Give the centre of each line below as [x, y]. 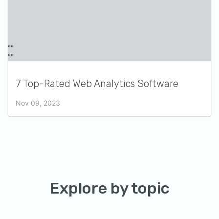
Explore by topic [109, 188]
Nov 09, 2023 [38, 103]
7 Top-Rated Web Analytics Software [97, 83]
